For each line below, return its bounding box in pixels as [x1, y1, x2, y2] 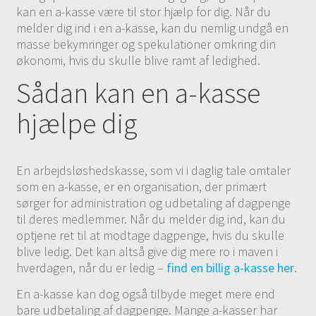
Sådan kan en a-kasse [16, 75, 261, 111]
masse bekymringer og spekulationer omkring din [16, 36, 276, 52]
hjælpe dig [16, 106, 138, 141]
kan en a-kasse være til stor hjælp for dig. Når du [16, 4, 272, 20]
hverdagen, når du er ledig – [16, 260, 167, 276]
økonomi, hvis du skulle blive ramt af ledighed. [16, 52, 261, 68]
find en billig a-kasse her [166, 260, 295, 276]
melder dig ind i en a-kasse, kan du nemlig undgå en [16, 20, 289, 36]
